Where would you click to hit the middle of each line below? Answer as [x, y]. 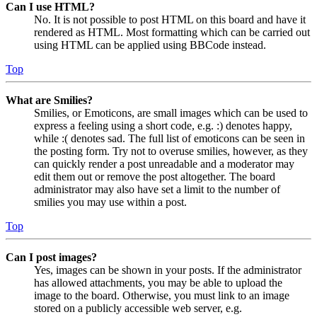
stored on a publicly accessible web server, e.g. [138, 309]
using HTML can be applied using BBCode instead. [150, 45]
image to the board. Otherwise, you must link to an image [162, 296]
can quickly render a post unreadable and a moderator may [164, 164]
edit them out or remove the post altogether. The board [155, 177]
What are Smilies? [49, 100]
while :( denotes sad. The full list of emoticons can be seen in [169, 139]
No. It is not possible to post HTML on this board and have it [170, 20]
